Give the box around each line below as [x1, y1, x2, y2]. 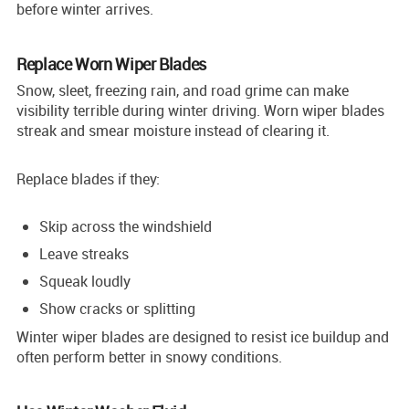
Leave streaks [39, 243, 129, 264]
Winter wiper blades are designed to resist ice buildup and [16, 326, 389, 347]
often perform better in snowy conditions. [16, 346, 282, 367]
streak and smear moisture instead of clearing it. [16, 120, 330, 141]
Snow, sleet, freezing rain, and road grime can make [16, 79, 349, 100]
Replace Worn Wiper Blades [16, 52, 206, 75]
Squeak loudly [39, 270, 131, 291]
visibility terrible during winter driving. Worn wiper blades [16, 100, 384, 121]
